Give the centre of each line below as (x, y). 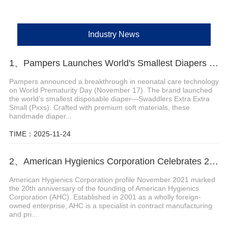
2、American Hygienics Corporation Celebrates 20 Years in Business (213, 162)
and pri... (23, 214)
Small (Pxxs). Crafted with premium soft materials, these (99, 108)
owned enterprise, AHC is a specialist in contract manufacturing (110, 205)
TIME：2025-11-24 (40, 134)
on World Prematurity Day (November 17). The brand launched (110, 90)
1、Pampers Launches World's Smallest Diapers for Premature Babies (213, 63)
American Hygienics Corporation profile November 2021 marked (112, 179)
